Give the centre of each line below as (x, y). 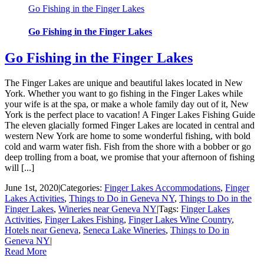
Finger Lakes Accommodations (162, 187)
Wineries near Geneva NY (108, 209)
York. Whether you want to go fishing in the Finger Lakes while (124, 93)
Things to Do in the (215, 198)
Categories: (82, 187)
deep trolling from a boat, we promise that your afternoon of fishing (130, 157)
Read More (26, 251)
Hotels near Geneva (42, 230)
